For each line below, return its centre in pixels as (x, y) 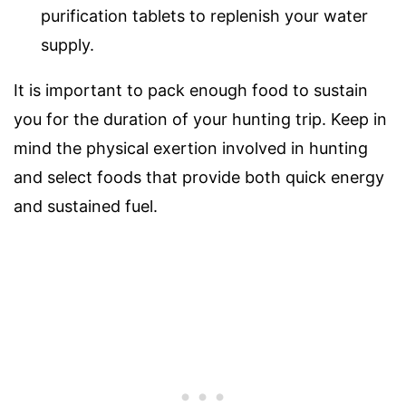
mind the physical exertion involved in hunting (191, 149)
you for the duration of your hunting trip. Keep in (200, 120)
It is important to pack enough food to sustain (191, 91)
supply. (68, 45)
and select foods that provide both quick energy (199, 178)
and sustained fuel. (86, 207)
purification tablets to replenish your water (204, 16)
